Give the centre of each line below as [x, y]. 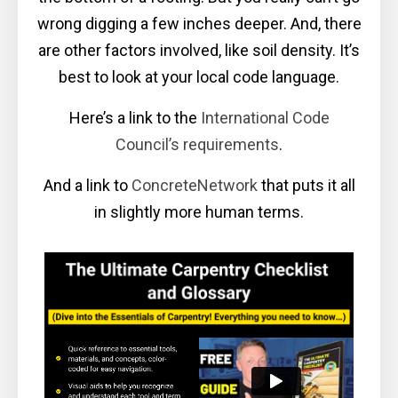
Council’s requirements [197, 144]
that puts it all [308, 185]
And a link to [85, 185]
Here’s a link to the [133, 117]
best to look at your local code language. [199, 76]
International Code [265, 117]
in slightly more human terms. [199, 211]
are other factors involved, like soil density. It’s [199, 50]
